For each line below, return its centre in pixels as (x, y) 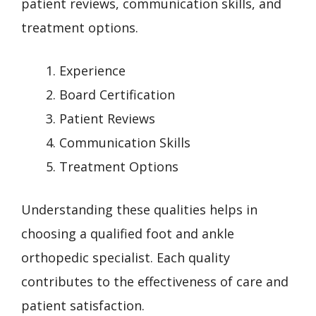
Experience (92, 70)
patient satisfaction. (83, 305)
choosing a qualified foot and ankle (128, 233)
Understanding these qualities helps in (139, 209)
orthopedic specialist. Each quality (126, 257)
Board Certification (117, 94)
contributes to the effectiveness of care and (155, 281)
